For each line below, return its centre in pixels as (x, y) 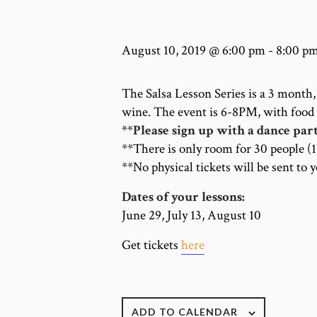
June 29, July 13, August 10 (191, 216)
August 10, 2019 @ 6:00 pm (194, 50)
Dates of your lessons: (183, 197)
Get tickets (151, 246)
